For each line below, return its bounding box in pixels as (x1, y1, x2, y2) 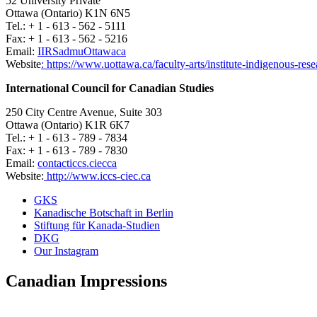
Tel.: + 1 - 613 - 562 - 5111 (6, 20, 126, 33)
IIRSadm (38, 45, 78, 58)
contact (38, 157, 69, 170)
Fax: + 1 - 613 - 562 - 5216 (6, 33, 127, 45)
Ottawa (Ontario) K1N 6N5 (6, 7, 130, 20)
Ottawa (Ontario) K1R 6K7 (6, 119, 129, 132)
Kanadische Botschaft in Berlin (34, 207, 173, 219)
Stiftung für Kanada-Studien (34, 219, 160, 232)
